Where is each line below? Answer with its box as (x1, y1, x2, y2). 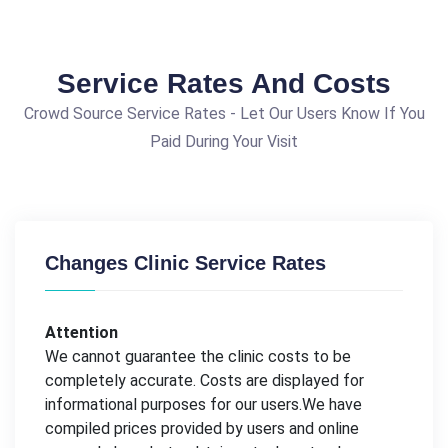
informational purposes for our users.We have (45, 395, 362, 415)
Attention (45, 323, 118, 343)
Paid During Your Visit (150, 132, 298, 152)
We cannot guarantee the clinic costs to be (45, 347, 351, 367)
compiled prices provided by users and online (45, 419, 359, 439)
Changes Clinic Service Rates (45, 252, 326, 275)
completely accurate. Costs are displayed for (45, 371, 364, 391)
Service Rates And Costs (57, 68, 391, 100)
